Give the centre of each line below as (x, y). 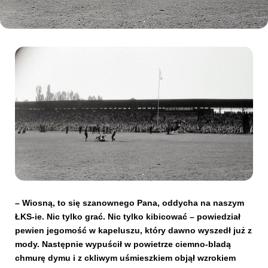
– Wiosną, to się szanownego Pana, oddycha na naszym (130, 203)
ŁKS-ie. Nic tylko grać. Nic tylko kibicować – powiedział (128, 217)
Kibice (30, 33)
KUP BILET (147, 169)
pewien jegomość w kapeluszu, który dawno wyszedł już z (133, 231)
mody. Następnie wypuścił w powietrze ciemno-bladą (123, 244)
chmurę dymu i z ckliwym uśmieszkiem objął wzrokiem (125, 258)
